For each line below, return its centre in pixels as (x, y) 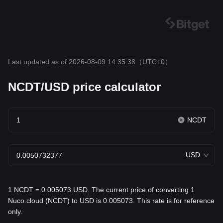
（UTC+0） (154, 62)
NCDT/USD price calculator (84, 87)
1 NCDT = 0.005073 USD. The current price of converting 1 (101, 190)
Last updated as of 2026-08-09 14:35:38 (72, 62)
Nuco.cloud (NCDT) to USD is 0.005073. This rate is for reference (111, 201)
